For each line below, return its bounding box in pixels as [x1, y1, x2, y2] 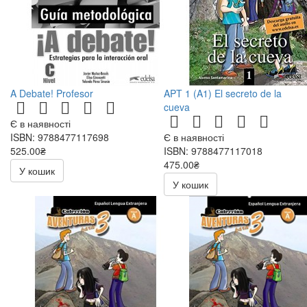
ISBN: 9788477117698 [10, 130, 109, 144]
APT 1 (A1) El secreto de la [164, 86, 282, 100]
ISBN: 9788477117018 [164, 143, 262, 158]
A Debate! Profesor [10, 86, 93, 100]
